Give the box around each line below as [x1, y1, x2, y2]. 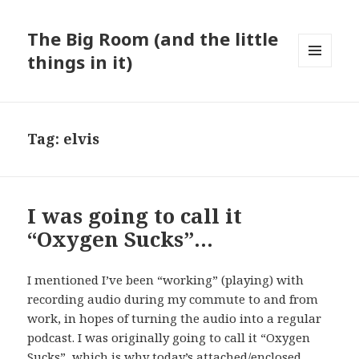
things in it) [27, 50, 133, 75]
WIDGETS [298, 94, 345, 108]
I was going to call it [27, 201, 243, 231]
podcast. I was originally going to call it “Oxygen [27, 329, 311, 346]
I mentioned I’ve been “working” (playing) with [27, 272, 305, 288]
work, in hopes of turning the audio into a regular [27, 310, 322, 327]
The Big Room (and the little [27, 26, 279, 51]
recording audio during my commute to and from [27, 291, 319, 308]
